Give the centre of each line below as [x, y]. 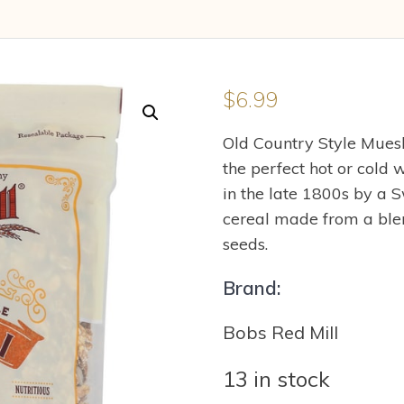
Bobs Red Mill [280, 332]
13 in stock [276, 379]
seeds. [245, 244]
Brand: [251, 288]
